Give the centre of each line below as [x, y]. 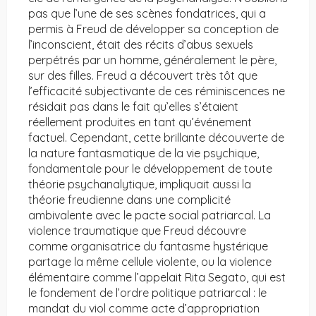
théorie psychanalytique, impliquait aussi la [140, 184]
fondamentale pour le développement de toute [150, 169]
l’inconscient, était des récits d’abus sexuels [141, 45]
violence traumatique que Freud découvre [137, 231]
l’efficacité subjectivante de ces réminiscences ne [157, 91]
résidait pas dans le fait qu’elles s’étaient [133, 107]
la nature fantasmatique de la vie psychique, [144, 153]
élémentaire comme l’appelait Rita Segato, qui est [157, 278]
